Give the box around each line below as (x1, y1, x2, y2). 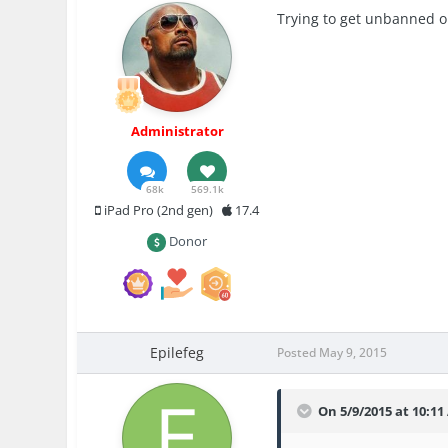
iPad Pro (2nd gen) (101, 201, 214, 220)
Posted (277, 343, 320, 361)
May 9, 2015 (319, 343, 388, 361)
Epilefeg (150, 342, 205, 362)
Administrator (130, 122, 224, 141)
